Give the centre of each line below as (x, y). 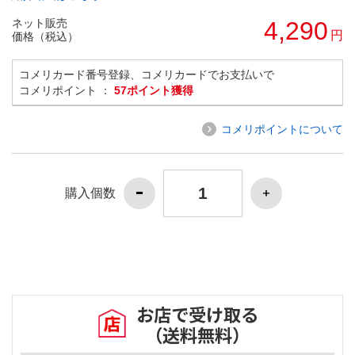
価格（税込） (45, 36)
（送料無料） (197, 335)
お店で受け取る (197, 314)
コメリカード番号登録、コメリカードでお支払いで (147, 74)
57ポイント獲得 (154, 90)
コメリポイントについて (282, 129)
